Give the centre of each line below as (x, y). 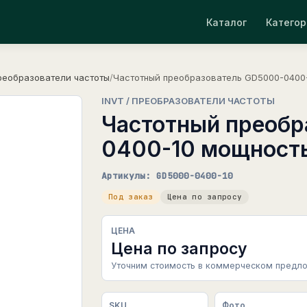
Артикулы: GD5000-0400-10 (167, 176)
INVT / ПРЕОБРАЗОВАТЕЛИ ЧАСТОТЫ (188, 101)
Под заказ (131, 197)
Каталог (226, 22)
